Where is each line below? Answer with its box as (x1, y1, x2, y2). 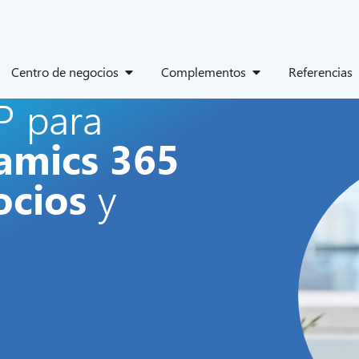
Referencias (288, 63, 353, 80)
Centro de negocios (11, 63, 119, 80)
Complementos (161, 63, 246, 80)
